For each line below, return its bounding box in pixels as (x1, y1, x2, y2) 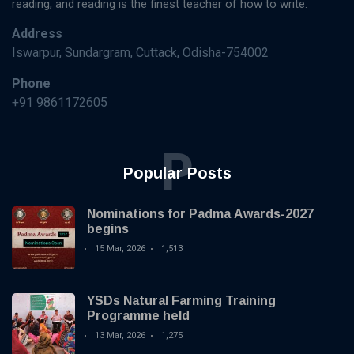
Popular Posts (122, 164, 232, 183)
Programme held (87, 309, 190, 323)
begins (87, 222, 129, 236)
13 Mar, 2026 (95, 330, 145, 341)
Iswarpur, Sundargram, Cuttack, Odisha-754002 (12, 45, 269, 61)
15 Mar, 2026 (95, 243, 145, 254)
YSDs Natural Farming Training (87, 294, 276, 308)
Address (12, 26, 62, 42)
